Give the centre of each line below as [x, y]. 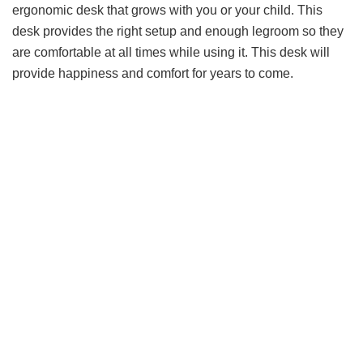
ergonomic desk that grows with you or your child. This [167, 10]
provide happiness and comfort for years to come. [154, 73]
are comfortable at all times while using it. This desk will [171, 52]
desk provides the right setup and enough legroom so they [178, 31]
